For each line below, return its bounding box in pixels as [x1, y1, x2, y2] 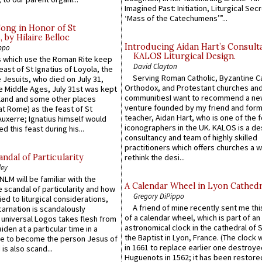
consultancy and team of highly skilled [125, 132, 257, 143]
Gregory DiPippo [133, 191, 184, 201]
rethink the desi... [125, 152, 185, 163]
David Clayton [133, 61, 177, 71]
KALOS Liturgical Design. [133, 50, 236, 61]
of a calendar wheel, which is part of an [125, 212, 260, 223]
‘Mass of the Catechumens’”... [125, 12, 227, 23]
